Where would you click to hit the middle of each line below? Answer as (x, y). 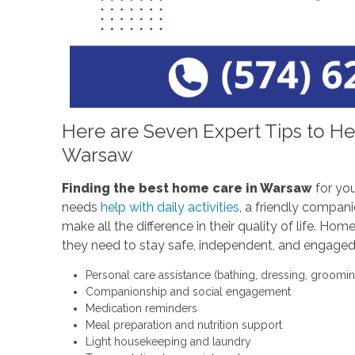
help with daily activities (170, 208)
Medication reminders (141, 309)
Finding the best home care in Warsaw (187, 189)
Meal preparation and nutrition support (183, 325)
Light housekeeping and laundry (168, 342)
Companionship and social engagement (188, 292)
